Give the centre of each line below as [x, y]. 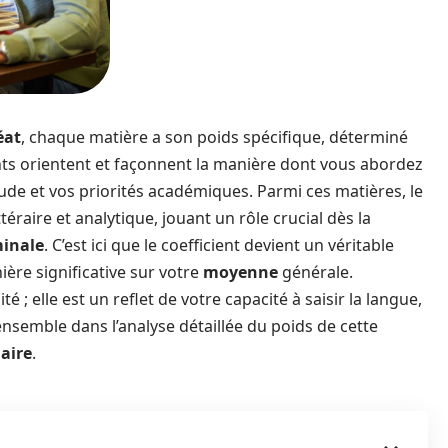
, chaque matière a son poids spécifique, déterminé [214, 137]
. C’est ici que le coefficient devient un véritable [219, 245]
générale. [315, 272]
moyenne [240, 272]
